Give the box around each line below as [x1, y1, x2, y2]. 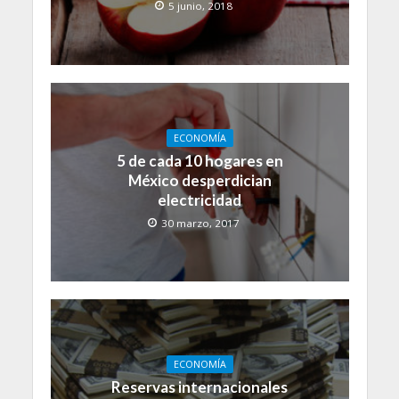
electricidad [158, 190, 241, 209]
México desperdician [127, 170, 272, 190]
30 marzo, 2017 [160, 216, 240, 230]
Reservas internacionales [111, 378, 288, 397]
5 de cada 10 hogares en [116, 151, 283, 170]
